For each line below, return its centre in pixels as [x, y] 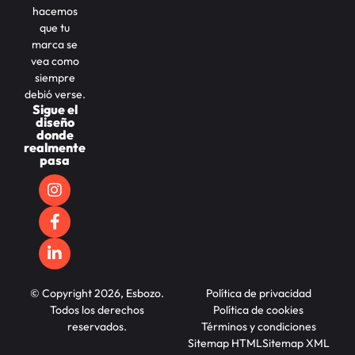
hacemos [55, 11]
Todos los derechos [97, 310]
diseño [55, 122]
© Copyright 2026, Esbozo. [97, 294]
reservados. [97, 327]
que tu [55, 28]
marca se [55, 45]
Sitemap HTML [225, 344]
